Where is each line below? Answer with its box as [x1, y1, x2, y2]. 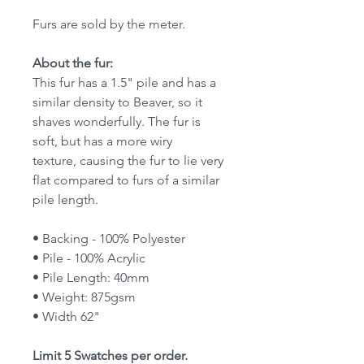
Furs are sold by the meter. [32, 16, 185, 32]
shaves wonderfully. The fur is [32, 114, 201, 130]
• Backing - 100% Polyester [32, 231, 185, 247]
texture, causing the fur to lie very [32, 153, 223, 169]
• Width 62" [32, 309, 100, 325]
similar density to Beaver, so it [32, 94, 202, 110]
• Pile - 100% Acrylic [32, 250, 145, 266]
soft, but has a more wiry [32, 133, 172, 149]
